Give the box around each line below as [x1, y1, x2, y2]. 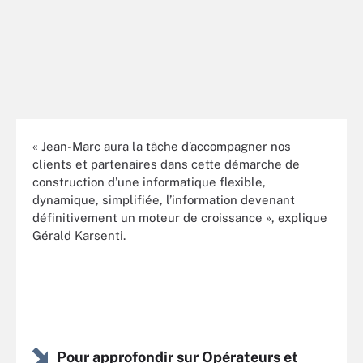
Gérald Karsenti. [32, 228, 126, 242]
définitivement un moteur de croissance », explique [32, 210, 327, 224]
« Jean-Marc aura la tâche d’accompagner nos [32, 139, 291, 153]
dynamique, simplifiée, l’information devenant [32, 192, 295, 207]
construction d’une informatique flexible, [32, 174, 266, 189]
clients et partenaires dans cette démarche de [32, 156, 300, 171]
